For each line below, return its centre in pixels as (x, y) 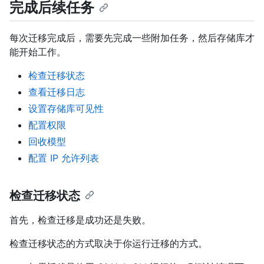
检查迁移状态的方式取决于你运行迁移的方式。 (108, 243)
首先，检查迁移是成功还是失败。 (80, 220)
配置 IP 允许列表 (64, 158)
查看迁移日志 (57, 92)
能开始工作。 (38, 52)
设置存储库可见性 (66, 108)
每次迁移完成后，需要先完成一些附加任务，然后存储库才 (132, 37)
